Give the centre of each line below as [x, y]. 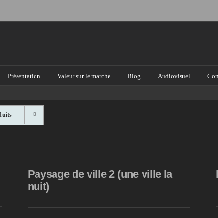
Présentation [24, 76]
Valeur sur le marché [84, 76]
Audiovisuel [174, 76]
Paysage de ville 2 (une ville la [100, 174]
